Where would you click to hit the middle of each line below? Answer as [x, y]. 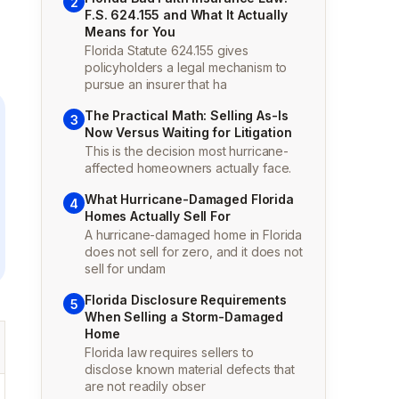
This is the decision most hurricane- [187, 151]
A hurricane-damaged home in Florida [194, 235]
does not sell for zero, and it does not [194, 252]
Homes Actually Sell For [158, 216]
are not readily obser [146, 386]
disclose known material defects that [190, 369]
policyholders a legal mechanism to [186, 67]
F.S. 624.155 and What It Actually [186, 15]
